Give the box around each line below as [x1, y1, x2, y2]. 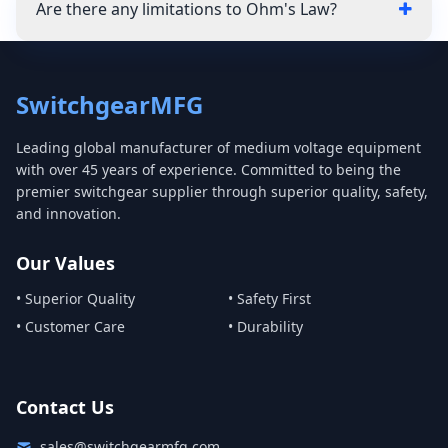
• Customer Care [16, 317, 125, 336]
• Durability [228, 317, 303, 336]
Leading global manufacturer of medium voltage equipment [16, 138, 421, 157]
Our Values [16, 251, 115, 275]
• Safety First [228, 289, 311, 308]
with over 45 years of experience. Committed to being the [16, 160, 401, 179]
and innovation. [16, 204, 121, 223]
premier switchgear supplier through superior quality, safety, [16, 182, 428, 201]
